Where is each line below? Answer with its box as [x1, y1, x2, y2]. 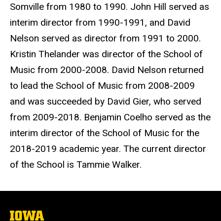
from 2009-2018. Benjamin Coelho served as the [10, 111, 211, 123]
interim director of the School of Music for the [10, 127, 199, 139]
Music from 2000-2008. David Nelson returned [10, 64, 204, 75]
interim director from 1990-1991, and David [10, 16, 190, 28]
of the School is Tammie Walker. [10, 158, 142, 170]
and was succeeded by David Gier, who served [10, 95, 201, 107]
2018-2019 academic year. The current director [10, 143, 206, 154]
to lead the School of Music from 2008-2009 [10, 79, 195, 91]
